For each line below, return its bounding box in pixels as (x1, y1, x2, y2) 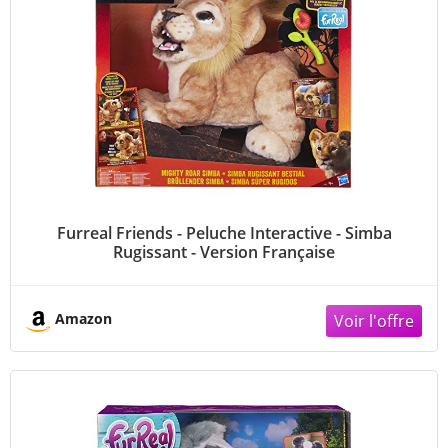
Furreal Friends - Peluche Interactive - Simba (56, 222, 392, 245)
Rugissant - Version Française (113, 241, 335, 264)
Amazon (55, 309, 112, 329)
